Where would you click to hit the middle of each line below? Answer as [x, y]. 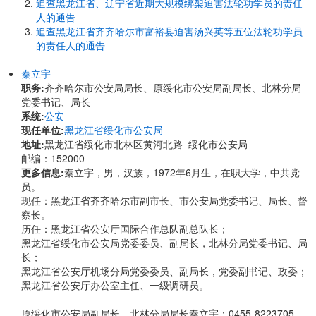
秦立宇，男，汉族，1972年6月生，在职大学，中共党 [182, 172]
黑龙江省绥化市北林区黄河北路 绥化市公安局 [146, 144]
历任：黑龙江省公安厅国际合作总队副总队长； [125, 229]
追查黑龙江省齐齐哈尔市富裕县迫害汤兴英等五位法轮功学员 [169, 31]
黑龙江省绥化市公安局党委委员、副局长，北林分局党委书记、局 [164, 243]
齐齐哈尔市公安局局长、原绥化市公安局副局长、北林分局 [173, 87]
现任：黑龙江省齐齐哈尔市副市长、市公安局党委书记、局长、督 [164, 200]
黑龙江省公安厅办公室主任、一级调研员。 [115, 285]
